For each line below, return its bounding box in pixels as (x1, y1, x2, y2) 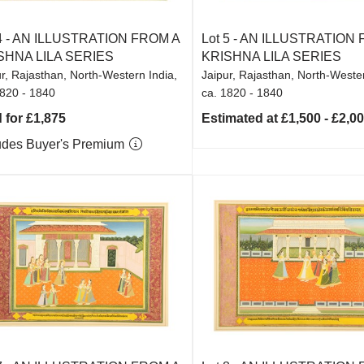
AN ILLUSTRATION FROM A (11, 32, 180, 45)
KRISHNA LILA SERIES (201, 50, 342, 63)
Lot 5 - (201, 32, 240, 45)
